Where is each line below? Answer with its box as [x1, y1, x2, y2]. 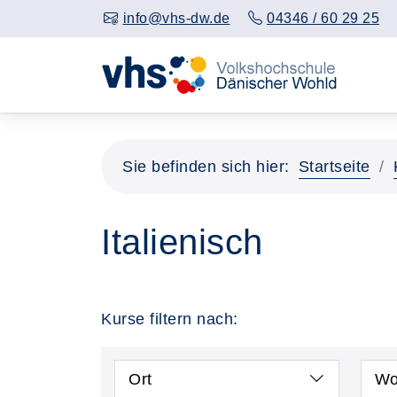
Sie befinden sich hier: [122, 158, 290, 175]
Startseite [298, 158, 370, 175]
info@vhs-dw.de [122, 11, 230, 26]
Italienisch [101, 222, 263, 261]
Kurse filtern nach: [101, 310, 238, 328]
